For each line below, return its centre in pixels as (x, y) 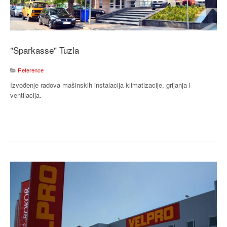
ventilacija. (26, 95)
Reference (31, 70)
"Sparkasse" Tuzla (45, 50)
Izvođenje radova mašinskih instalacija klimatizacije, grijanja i (100, 85)
